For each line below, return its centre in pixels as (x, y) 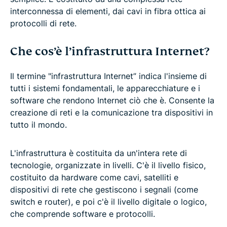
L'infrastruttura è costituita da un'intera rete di (99, 153)
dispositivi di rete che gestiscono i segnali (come (104, 189)
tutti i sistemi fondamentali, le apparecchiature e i (105, 88)
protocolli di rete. (43, 23)
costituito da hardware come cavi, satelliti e (94, 177)
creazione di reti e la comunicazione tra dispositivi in (111, 112)
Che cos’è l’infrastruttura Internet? (110, 51)
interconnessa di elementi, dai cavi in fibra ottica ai (108, 11)
